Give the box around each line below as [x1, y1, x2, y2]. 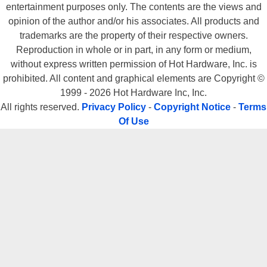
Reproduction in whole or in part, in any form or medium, [15, 45, 252, 55]
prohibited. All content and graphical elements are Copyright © [2, 73, 265, 84]
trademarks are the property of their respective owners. [19, 30, 248, 41]
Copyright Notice [154, 102, 231, 113]
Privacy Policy [82, 102, 146, 113]
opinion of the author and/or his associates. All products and [8, 16, 259, 27]
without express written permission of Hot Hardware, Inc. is [10, 59, 257, 70]
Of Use [118, 116, 149, 127]
